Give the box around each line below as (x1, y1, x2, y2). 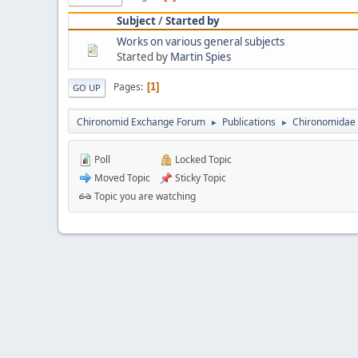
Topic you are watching (92, 189, 196, 203)
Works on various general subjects (117, 34, 284, 49)
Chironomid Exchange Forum (77, 114, 205, 129)
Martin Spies (170, 49, 231, 64)
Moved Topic (92, 170, 150, 185)
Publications (222, 114, 276, 129)
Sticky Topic (173, 170, 226, 185)
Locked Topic (173, 152, 232, 166)
